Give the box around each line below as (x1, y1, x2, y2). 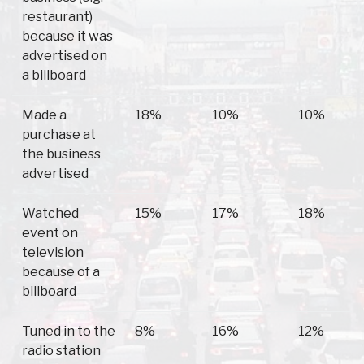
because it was (22, 28, 113, 45)
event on (22, 225, 78, 241)
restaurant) (22, 9, 93, 25)
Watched (22, 206, 79, 222)
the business (22, 146, 101, 162)
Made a (22, 107, 67, 123)
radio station (22, 343, 101, 359)
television (22, 245, 84, 261)
